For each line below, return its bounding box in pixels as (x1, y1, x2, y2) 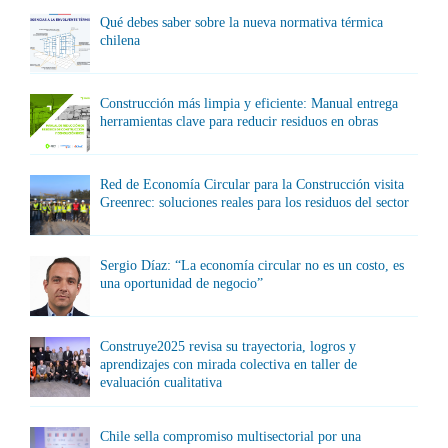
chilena (100, 33, 140, 48)
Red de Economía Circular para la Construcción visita (100, 177, 404, 192)
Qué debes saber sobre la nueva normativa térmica (100, 15, 383, 30)
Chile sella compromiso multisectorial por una (100, 429, 361, 444)
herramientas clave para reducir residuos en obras (100, 114, 378, 129)
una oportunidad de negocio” (100, 276, 263, 291)
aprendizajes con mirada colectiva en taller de (100, 357, 357, 372)
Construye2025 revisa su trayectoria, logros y (100, 339, 356, 354)
